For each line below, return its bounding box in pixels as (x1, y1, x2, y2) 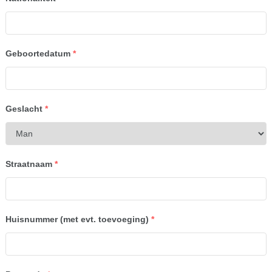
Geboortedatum (5, 49, 70, 58)
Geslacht (5, 104, 42, 114)
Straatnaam (5, 159, 52, 169)
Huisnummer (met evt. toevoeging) (5, 214, 149, 224)
